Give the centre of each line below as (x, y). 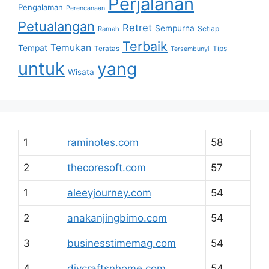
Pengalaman (41, 7)
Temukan (71, 48)
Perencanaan (86, 8)
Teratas (107, 49)
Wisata (81, 72)
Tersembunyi (190, 49)
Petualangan (56, 26)
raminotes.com (103, 142)
